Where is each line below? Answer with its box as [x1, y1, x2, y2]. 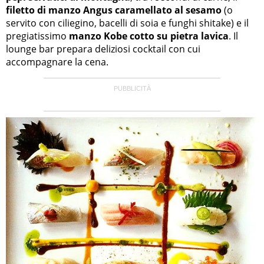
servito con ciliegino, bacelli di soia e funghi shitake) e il [6, 16, 249, 29]
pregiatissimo [6, 29, 69, 42]
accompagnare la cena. [6, 55, 108, 68]
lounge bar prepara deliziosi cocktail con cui [6, 42, 200, 55]
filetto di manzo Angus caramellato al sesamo [6, 3, 222, 16]
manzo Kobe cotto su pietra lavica [69, 29, 229, 42]
